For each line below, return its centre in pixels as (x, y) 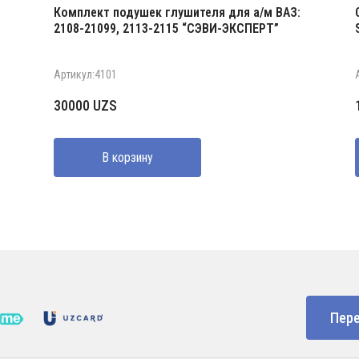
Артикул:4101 (85, 74)
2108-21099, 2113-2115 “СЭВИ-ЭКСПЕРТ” (166, 28)
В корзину (127, 157)
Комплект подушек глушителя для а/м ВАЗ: (177, 12)
